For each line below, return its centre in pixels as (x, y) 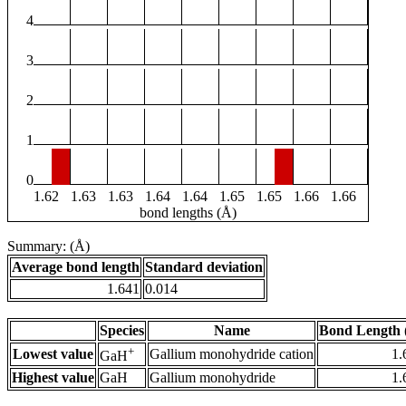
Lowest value (53, 354)
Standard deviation (204, 267)
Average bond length (76, 267)
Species (122, 331)
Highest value (53, 378)
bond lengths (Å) (188, 213)
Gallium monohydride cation (232, 354)
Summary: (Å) (48, 246)
